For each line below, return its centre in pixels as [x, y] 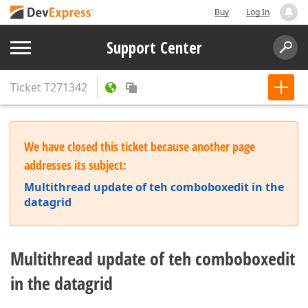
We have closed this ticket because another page [140, 146]
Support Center [154, 47]
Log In [258, 12]
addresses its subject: [75, 165]
